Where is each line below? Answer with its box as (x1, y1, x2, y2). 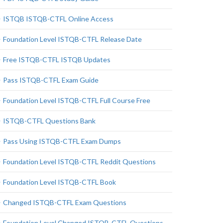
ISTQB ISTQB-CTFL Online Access (3, 14, 113, 23)
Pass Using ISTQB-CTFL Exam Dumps (3, 137, 121, 145)
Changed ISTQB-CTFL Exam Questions (3, 198, 126, 207)
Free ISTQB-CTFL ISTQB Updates (3, 55, 111, 64)
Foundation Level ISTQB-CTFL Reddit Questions (3, 157, 156, 166)
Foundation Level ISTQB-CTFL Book (3, 178, 116, 186)
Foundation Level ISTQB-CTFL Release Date (3, 35, 142, 43)
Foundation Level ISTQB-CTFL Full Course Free (3, 96, 150, 105)
